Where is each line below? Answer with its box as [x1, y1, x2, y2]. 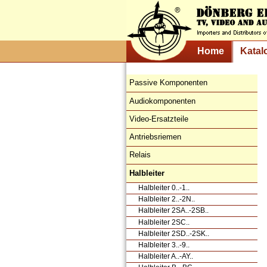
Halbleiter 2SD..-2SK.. [138, 229, 209, 238]
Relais [129, 150, 151, 160]
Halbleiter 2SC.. [138, 218, 190, 226]
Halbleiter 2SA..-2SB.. [138, 206, 209, 215]
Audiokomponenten [129, 96, 195, 105]
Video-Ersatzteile [129, 114, 188, 123]
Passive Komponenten [129, 78, 207, 88]
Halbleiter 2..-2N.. [138, 195, 195, 204]
